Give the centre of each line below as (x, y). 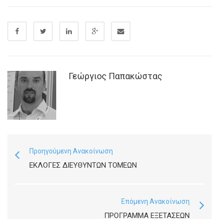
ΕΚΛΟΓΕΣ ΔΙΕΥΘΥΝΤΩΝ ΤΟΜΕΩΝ (83, 165)
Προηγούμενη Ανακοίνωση (71, 151)
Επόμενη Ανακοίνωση (155, 201)
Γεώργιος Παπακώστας (115, 76)
